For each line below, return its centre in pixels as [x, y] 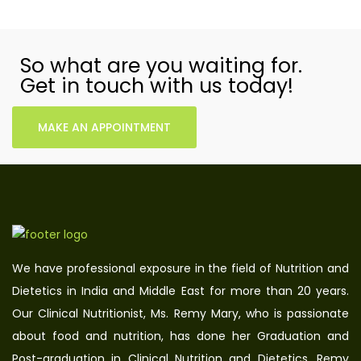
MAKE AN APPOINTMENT [104, 128]
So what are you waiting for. [161, 66]
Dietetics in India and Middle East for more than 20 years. [180, 291]
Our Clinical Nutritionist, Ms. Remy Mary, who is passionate [180, 314]
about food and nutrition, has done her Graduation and [180, 336]
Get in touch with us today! [157, 86]
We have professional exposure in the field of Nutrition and [180, 269]
